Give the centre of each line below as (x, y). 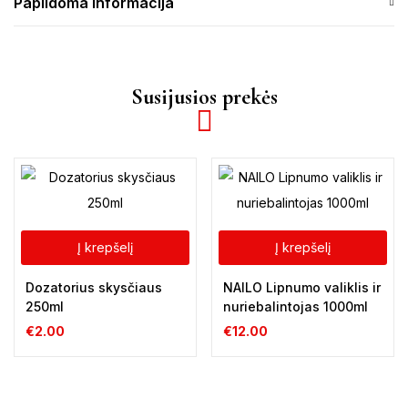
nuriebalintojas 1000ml (296, 306)
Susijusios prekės (204, 97)
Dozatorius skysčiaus (94, 287)
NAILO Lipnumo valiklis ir (302, 287)
